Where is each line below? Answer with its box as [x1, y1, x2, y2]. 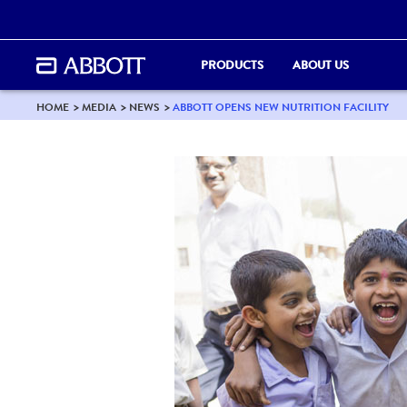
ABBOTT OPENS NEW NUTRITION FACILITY [172, 99, 389, 114]
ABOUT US [293, 55, 349, 74]
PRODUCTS [201, 55, 263, 74]
